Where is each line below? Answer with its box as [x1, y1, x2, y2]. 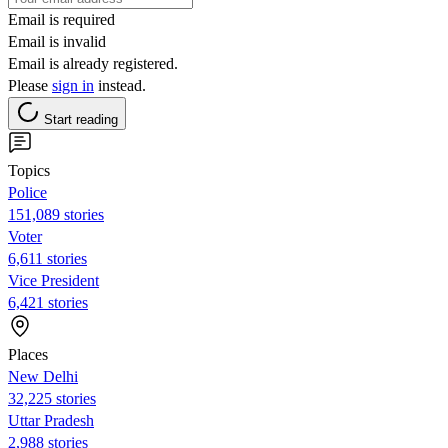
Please [8, 76, 52, 94]
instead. [94, 76, 146, 94]
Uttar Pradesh [8, 411, 94, 429]
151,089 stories [8, 205, 104, 223]
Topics [8, 161, 50, 179]
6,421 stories [8, 293, 88, 311]
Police [8, 183, 47, 201]
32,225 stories [8, 389, 96, 407]
